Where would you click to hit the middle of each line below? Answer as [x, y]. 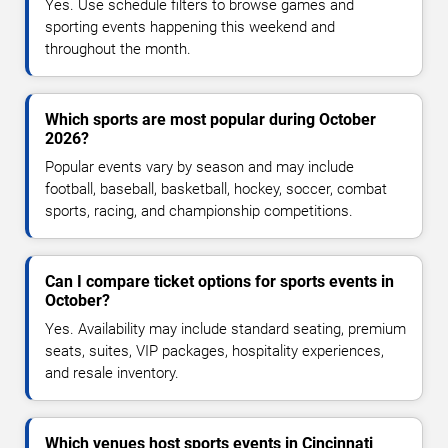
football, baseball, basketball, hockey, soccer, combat [216, 189]
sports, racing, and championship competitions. [199, 211]
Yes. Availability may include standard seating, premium [225, 329]
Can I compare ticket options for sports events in [219, 282]
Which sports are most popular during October [210, 120]
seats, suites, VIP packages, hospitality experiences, [214, 351]
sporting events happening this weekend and [190, 27]
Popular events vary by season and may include [199, 167]
